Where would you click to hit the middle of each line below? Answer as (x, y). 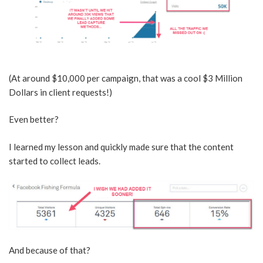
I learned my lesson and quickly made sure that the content (121, 146)
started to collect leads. (55, 161)
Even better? (34, 119)
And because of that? (50, 250)
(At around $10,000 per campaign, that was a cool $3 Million (126, 78)
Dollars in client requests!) (60, 92)
